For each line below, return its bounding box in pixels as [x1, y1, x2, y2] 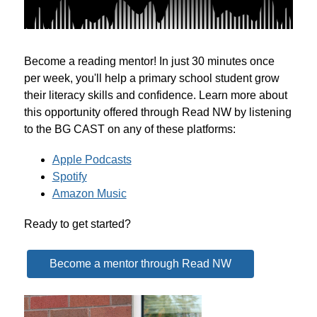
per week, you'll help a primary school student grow [23, 72, 279, 85]
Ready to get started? [23, 218, 131, 231]
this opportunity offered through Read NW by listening [23, 106, 292, 119]
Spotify [52, 171, 87, 183]
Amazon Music [52, 188, 127, 200]
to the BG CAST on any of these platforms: [23, 123, 236, 136]
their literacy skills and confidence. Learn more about [23, 89, 287, 102]
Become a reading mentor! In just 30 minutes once [23, 55, 275, 68]
